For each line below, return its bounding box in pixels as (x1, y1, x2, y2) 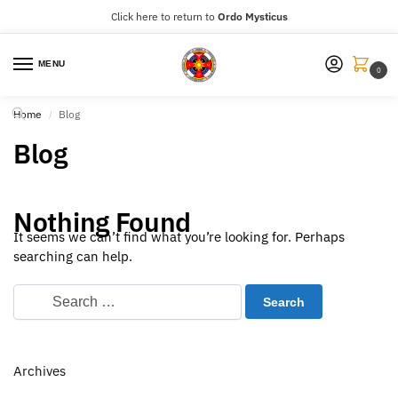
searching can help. (13, 248, 132, 266)
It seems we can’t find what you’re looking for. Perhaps (13, 228, 345, 246)
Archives (13, 362, 66, 379)
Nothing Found (13, 204, 192, 240)
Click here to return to (110, 9, 215, 23)
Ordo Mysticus (214, 9, 288, 23)
